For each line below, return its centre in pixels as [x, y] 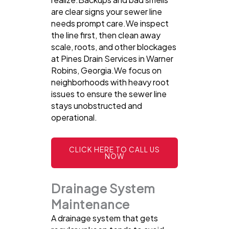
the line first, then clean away [106, 35]
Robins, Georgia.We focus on [106, 71]
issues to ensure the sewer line [109, 94]
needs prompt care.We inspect [110, 24]
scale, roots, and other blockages [114, 47]
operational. [74, 118]
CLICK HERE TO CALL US [114, 150]
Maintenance [90, 204]
